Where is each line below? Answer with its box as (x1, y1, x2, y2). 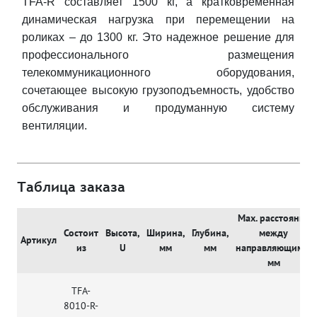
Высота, (105, 226, 140, 240)
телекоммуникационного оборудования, (22, 67, 295, 79)
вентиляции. (22, 120, 88, 132)
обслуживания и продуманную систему (22, 102, 295, 115)
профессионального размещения (22, 49, 295, 62)
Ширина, (146, 226, 185, 240)
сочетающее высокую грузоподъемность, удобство (22, 84, 295, 97)
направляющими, (235, 241, 312, 255)
